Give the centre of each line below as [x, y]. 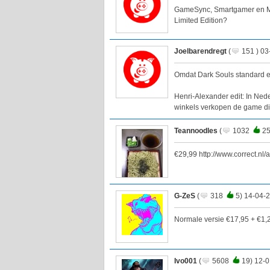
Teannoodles [196, 131]
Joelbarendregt [200, 52]
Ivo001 [186, 261]
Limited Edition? [201, 21]
